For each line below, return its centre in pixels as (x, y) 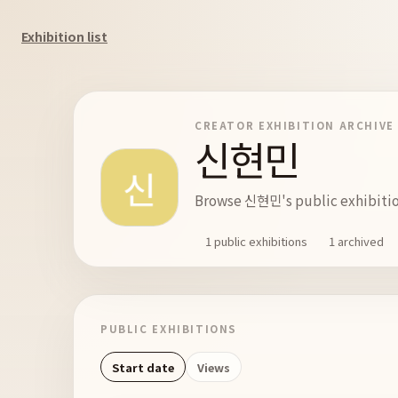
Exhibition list (64, 36)
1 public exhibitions (256, 241)
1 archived (356, 241)
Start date (143, 367)
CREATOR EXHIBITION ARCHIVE (295, 125)
